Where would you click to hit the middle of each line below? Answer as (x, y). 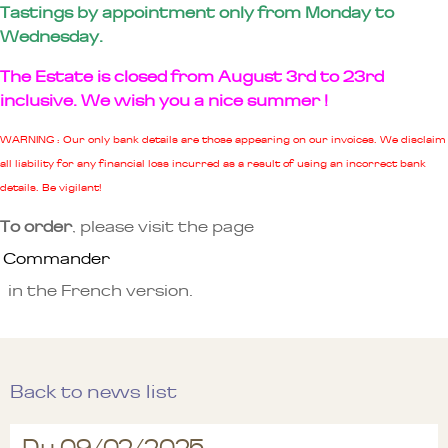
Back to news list (93, 392)
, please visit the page (163, 226)
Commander (56, 258)
